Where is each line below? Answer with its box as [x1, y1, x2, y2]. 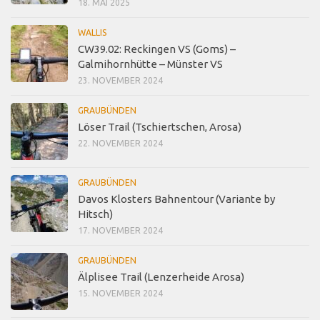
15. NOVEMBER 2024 [78, 288, 163, 298]
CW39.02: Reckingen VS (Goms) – [78, 42, 236, 55]
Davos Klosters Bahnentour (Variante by [78, 192, 275, 205]
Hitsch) [78, 207, 113, 220]
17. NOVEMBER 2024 [78, 225, 163, 235]
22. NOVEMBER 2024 [78, 138, 163, 148]
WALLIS [78, 27, 107, 37]
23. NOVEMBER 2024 [78, 75, 163, 85]
